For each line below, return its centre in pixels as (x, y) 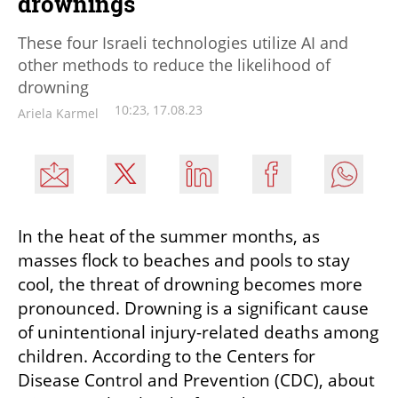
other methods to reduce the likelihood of (174, 65)
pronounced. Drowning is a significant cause (193, 309)
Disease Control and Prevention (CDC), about (196, 381)
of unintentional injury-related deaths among (198, 333)
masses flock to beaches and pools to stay (184, 261)
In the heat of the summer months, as (169, 237)
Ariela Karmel (58, 114)
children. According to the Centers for (167, 357)
